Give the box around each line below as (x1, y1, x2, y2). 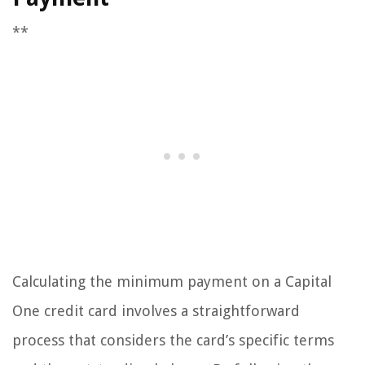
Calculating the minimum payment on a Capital (12, 273, 332, 290)
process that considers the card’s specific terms (12, 332, 334, 349)
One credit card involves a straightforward (12, 302, 300, 319)
